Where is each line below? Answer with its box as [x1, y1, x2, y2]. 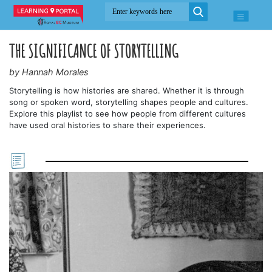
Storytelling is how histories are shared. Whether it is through [9, 86, 244, 96]
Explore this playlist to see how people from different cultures [9, 109, 246, 119]
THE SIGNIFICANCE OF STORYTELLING [9, 39, 178, 62]
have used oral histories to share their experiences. [9, 120, 206, 131]
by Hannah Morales [9, 67, 89, 78]
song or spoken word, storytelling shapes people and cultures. [9, 97, 248, 107]
